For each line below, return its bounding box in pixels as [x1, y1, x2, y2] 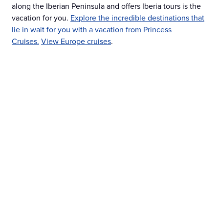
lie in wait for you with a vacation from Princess [12, 24, 172, 35]
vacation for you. [12, 12, 70, 23]
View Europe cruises [41, 36, 111, 47]
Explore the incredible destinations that [70, 12, 204, 23]
